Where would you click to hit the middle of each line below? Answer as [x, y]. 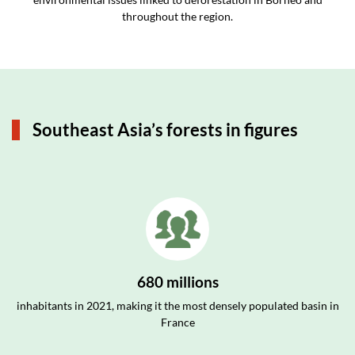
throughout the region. [177, 16]
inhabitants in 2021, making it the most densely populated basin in [177, 305]
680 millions [177, 282]
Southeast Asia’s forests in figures [165, 130]
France [177, 322]
